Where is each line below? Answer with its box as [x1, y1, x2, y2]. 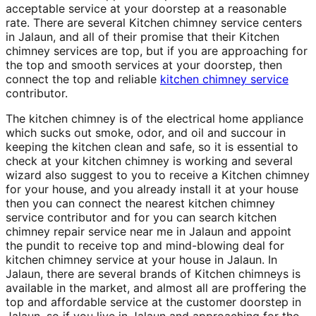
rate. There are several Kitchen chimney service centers [6, 15, 302, 30]
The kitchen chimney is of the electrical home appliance [6, 111, 303, 126]
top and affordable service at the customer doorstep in [6, 294, 301, 309]
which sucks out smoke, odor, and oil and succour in [6, 125, 286, 140]
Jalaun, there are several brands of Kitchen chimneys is [6, 266, 300, 281]
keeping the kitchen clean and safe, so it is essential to [6, 139, 298, 154]
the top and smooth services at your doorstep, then [6, 57, 282, 72]
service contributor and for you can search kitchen [6, 209, 276, 224]
